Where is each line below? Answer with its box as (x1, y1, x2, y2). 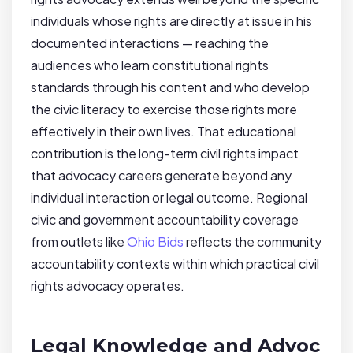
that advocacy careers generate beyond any (31, 167, 292, 184)
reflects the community (184, 233, 321, 251)
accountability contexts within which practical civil (31, 255, 319, 273)
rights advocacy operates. (31, 277, 184, 295)
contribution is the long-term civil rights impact (31, 145, 299, 162)
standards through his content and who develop (31, 79, 310, 96)
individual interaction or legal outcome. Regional (31, 189, 307, 206)
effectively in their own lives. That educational (31, 123, 296, 140)
